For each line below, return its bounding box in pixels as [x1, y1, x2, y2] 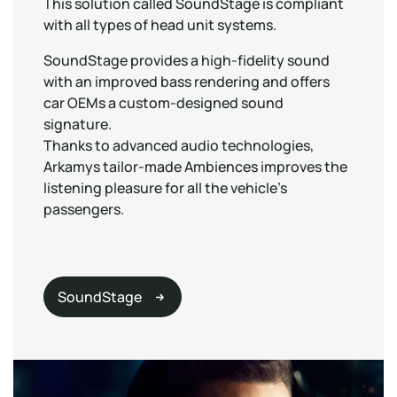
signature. [43, 114, 112, 134]
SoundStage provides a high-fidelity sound [43, 51, 330, 70]
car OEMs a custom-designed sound [43, 93, 284, 113]
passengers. [43, 199, 124, 219]
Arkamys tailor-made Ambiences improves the [43, 157, 347, 176]
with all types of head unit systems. [43, 15, 276, 35]
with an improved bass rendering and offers [43, 72, 330, 91]
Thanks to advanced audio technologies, [43, 136, 314, 155]
